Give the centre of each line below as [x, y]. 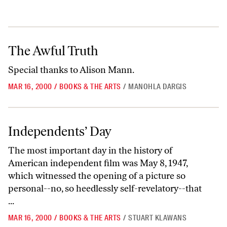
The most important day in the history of [90, 150]
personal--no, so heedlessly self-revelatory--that [105, 188]
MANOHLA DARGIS [158, 87]
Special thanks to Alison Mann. [71, 70]
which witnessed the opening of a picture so [97, 176]
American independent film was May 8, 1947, [98, 163]
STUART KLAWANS [158, 218]
